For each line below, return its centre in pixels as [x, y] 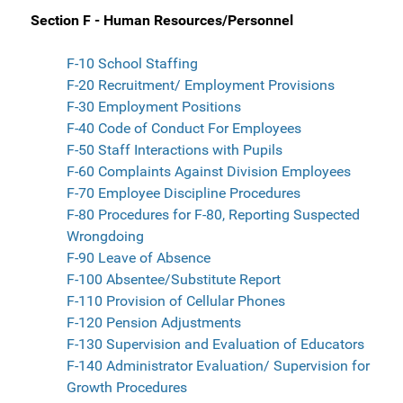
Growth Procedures [127, 388]
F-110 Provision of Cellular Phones [176, 301]
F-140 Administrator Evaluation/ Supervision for [218, 366]
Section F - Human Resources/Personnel [162, 21]
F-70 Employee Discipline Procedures [184, 193]
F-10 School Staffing [132, 64]
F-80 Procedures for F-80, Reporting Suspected [213, 215]
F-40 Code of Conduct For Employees [184, 129]
